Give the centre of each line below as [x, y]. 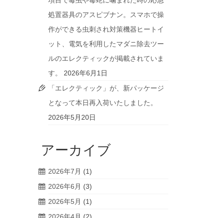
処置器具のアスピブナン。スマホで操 [106, 15]
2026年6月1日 [85, 73]
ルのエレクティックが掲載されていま [106, 58]
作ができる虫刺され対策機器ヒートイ [106, 29]
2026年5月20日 [72, 117]
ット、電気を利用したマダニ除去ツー [106, 44]
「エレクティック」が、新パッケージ [106, 88]
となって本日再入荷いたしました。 [102, 103]
